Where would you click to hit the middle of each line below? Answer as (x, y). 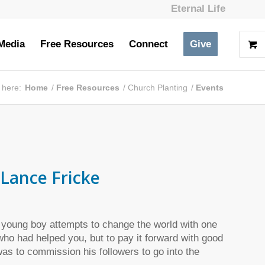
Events (210, 88)
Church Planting (158, 88)
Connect (148, 44)
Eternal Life (198, 9)
